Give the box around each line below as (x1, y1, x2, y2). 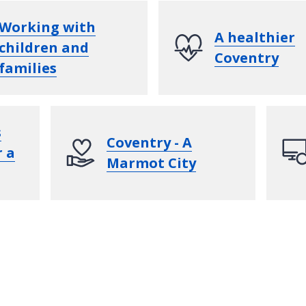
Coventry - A (107, 133, 192, 152)
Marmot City (107, 153, 196, 172)
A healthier (214, 27, 295, 46)
